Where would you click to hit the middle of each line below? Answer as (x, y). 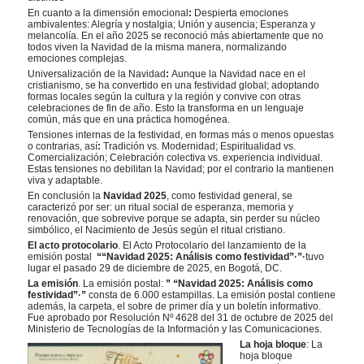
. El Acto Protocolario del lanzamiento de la (212, 245)
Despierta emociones (242, 13)
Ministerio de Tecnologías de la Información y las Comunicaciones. (175, 329)
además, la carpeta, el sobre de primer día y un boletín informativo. (176, 306)
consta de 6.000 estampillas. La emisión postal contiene (211, 295)
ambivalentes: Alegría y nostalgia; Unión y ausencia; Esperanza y (172, 24)
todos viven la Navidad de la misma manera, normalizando (158, 47)
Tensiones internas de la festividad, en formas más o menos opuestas (181, 135)
